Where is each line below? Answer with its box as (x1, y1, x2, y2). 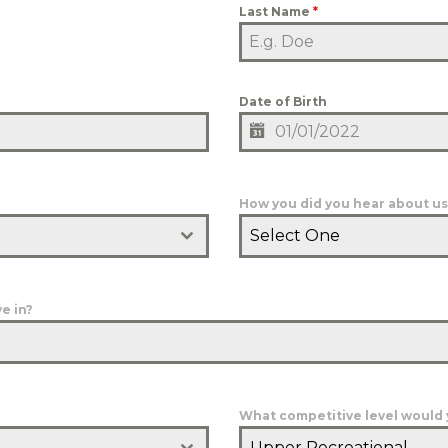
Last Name (239, 4, 313, 19)
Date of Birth (239, 94, 327, 109)
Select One (250, 226, 340, 245)
